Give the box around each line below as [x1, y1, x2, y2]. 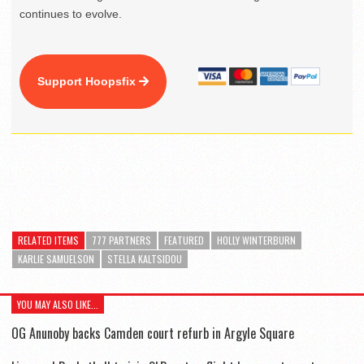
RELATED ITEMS [18, 233, 79, 248]
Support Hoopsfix [37, 75, 139, 89]
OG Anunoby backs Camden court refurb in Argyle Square [11, 323, 294, 344]
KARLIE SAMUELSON [18, 252, 94, 266]
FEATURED [164, 233, 204, 248]
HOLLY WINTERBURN [217, 233, 296, 248]
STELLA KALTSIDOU [107, 252, 182, 266]
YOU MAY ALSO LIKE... [17, 297, 98, 312]
